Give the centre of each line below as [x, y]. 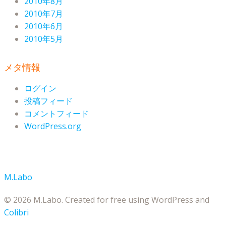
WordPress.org [53, 126]
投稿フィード [48, 101]
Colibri [16, 213]
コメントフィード [56, 114]
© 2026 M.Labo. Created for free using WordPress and [107, 200]
